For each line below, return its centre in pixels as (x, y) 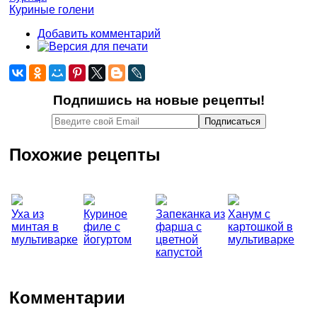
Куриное (105, 214)
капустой (179, 252)
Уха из (28, 214)
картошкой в (260, 226)
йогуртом (108, 239)
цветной (177, 239)
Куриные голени (52, 10)
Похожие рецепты (85, 154)
